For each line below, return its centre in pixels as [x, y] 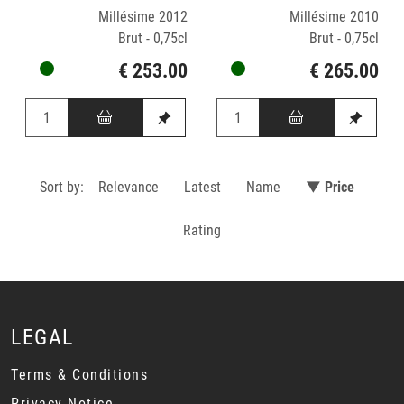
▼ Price [330, 187]
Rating [202, 230]
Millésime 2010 [334, 17]
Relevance [128, 187]
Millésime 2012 [142, 17]
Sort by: [61, 187]
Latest [202, 187]
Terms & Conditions [79, 374]
